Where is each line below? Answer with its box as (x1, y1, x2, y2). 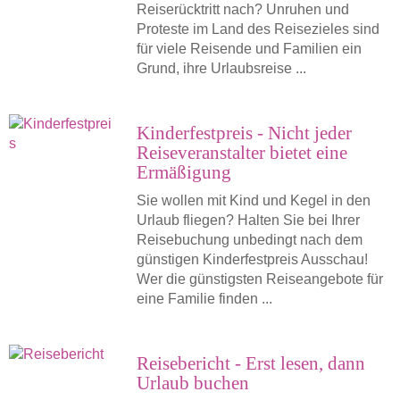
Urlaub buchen (136, 372, 249, 393)
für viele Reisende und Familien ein (136, 41, 362, 56)
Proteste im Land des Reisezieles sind (136, 21, 379, 37)
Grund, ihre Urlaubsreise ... (136, 61, 306, 76)
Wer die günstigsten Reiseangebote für (136, 271, 383, 287)
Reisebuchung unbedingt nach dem (136, 232, 362, 247)
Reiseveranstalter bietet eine (136, 142, 347, 162)
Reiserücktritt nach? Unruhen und (136, 2, 349, 17)
